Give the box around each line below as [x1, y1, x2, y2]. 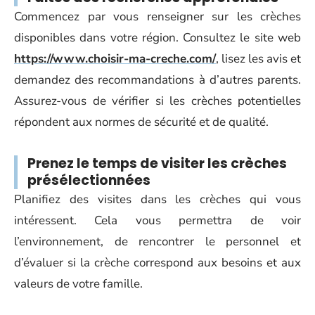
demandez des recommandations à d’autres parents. [14, 72, 301, 88]
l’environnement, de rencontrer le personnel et [14, 233, 301, 250]
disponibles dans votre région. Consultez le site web [14, 30, 301, 46]
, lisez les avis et [216, 51, 301, 67]
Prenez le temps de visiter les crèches [27, 154, 287, 173]
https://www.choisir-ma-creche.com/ [14, 51, 216, 67]
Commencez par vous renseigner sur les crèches [14, 8, 301, 25]
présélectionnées [27, 171, 150, 190]
